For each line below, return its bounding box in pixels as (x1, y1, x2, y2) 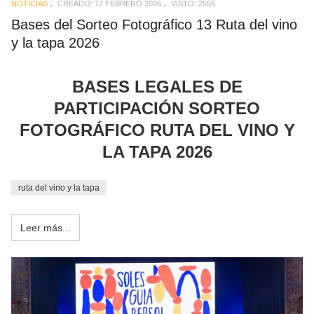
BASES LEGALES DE (71, 77, 243, 97)
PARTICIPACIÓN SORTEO (54, 99, 260, 118)
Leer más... (20, 222, 71, 234)
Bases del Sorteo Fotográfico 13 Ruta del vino (11, 16, 297, 32)
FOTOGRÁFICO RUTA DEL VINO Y (19, 121, 295, 140)
